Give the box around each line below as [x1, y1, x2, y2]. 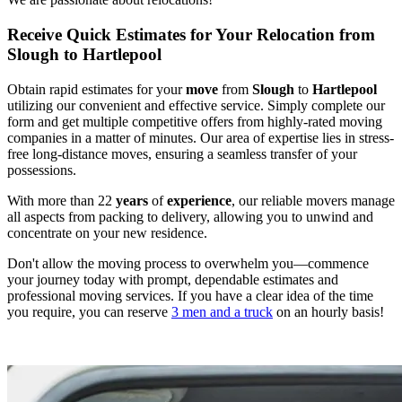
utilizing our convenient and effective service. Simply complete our [7, 97, 385, 113]
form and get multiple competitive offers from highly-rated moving [7, 113, 382, 129]
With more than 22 [7, 192, 116, 208]
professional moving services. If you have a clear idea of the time [7, 287, 373, 303]
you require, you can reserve [7, 303, 171, 319]
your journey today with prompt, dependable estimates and [7, 271, 338, 287]
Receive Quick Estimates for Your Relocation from [7, 25, 375, 45]
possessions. [7, 162, 76, 178]
